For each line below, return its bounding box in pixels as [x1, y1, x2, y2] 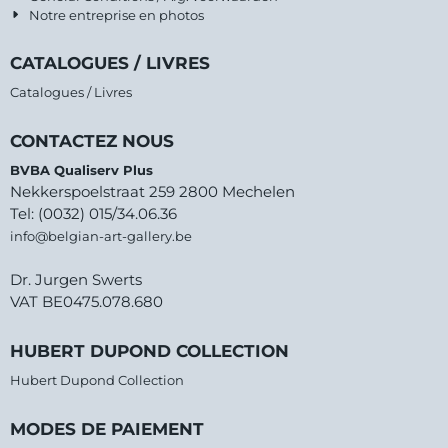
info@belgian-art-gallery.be [10, 228, 192, 245]
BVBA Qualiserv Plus [10, 162, 153, 179]
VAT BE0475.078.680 [10, 292, 163, 312]
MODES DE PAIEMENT [10, 419, 204, 440]
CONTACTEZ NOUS [10, 131, 174, 152]
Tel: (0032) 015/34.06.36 [10, 204, 177, 224]
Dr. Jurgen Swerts [10, 270, 142, 290]
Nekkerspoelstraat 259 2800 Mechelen [10, 182, 295, 202]
